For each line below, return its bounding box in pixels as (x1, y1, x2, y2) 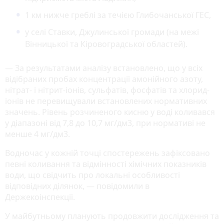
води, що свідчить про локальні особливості (5, 169, 180, 180)
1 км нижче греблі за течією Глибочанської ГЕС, (25, 9, 211, 20)
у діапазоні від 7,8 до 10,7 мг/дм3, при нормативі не (5, 117, 205, 128)
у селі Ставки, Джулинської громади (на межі (25, 26, 199, 37)
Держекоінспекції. (5, 191, 75, 202)
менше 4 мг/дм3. (5, 128, 70, 139)
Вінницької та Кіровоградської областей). (25, 38, 189, 49)
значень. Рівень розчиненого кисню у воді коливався (5, 106, 215, 117)
